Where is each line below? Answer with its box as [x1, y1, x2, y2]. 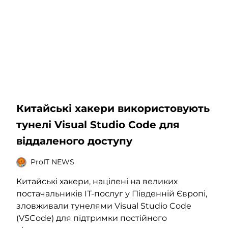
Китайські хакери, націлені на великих [16, 176, 178, 186]
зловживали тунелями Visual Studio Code [16, 201, 191, 211]
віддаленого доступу [16, 134, 132, 147]
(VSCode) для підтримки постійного [16, 213, 167, 223]
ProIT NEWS [31, 157, 74, 167]
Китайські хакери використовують [16, 102, 210, 115]
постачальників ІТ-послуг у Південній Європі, [16, 188, 207, 198]
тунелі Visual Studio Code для [16, 118, 180, 131]
